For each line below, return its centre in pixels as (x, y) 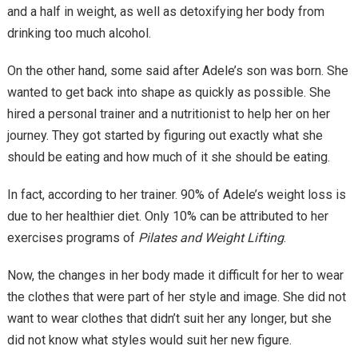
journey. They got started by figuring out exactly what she (165, 135)
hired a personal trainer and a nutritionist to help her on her (168, 114)
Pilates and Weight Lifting (211, 238)
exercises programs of (72, 238)
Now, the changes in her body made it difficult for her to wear (175, 275)
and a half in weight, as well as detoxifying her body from (165, 12)
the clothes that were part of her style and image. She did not (176, 297)
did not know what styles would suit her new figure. (149, 340)
